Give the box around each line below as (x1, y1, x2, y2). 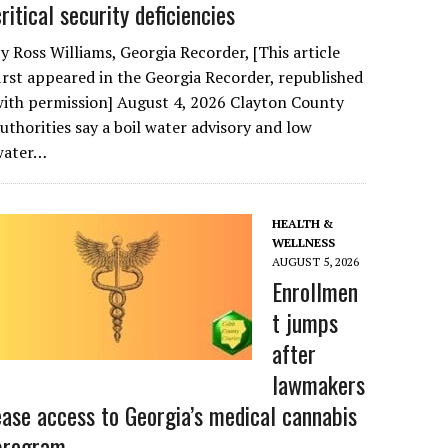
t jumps (272, 304, 339, 340)
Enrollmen (272, 273, 359, 309)
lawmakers (272, 366, 366, 402)
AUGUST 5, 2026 (272, 254, 360, 269)
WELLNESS (272, 235, 336, 250)
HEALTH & (272, 216, 334, 231)
